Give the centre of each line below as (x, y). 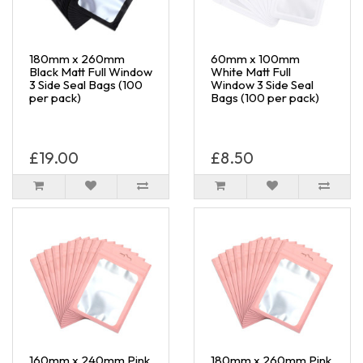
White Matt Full (251, 71)
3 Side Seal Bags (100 (86, 84)
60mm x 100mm (255, 58)
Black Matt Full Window (91, 71)
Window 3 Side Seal (262, 84)
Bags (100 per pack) (265, 97)
